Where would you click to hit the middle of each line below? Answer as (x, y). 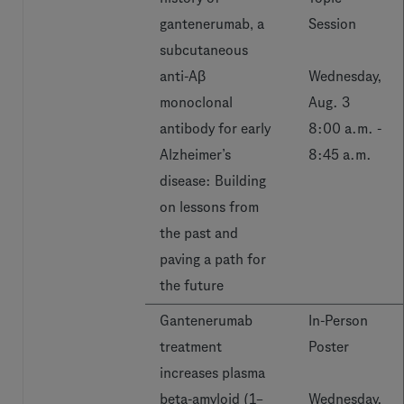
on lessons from (209, 207)
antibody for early (215, 129)
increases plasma (212, 373)
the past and (199, 233)
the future (192, 285)
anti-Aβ (183, 76)
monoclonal (196, 102)
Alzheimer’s (195, 155)
